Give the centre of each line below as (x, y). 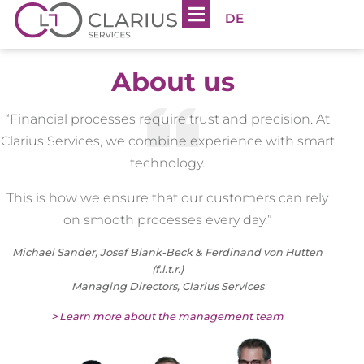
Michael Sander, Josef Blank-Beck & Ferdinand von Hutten (168, 253)
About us (173, 82)
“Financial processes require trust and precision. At (168, 119)
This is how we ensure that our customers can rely (168, 198)
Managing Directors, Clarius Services (167, 287)
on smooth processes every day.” (167, 220)
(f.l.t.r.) (167, 270)
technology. (168, 163)
